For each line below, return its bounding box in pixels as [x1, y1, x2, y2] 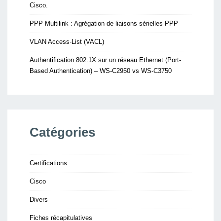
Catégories [30, 125, 95, 140]
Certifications [30, 159, 67, 167]
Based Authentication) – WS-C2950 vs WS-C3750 [30, 67, 172, 74]
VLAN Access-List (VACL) [30, 38, 104, 45]
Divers [30, 196, 48, 203]
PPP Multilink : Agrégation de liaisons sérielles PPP [30, 20, 178, 27]
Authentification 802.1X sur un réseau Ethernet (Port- [30, 56, 181, 64]
